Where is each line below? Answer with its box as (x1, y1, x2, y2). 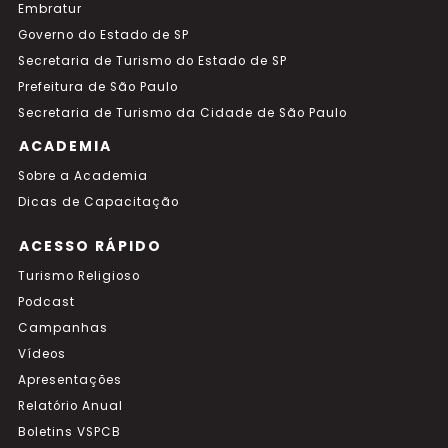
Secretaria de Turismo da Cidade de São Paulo (18, 105, 347, 121)
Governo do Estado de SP (18, 27, 189, 43)
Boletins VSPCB (18, 424, 121, 440)
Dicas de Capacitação (18, 194, 179, 210)
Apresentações (18, 372, 122, 388)
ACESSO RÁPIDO (19, 236, 162, 256)
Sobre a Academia (18, 168, 148, 184)
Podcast (18, 294, 75, 310)
